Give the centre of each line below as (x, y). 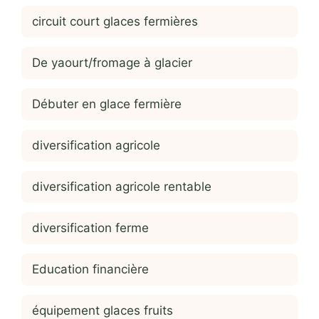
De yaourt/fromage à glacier (112, 63)
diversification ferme (90, 228)
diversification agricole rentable (122, 187)
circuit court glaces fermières (115, 22)
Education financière (90, 270)
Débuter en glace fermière (107, 104)
